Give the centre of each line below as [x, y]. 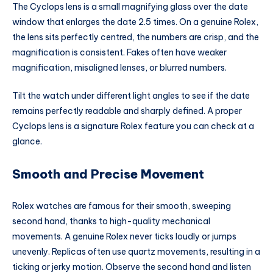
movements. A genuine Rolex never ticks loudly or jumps [124, 236]
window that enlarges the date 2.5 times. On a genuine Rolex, [135, 22]
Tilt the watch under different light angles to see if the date [131, 96]
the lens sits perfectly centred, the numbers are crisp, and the [136, 37]
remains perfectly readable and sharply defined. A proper [127, 111]
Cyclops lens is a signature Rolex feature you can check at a [133, 126]
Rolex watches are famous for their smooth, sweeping [122, 206]
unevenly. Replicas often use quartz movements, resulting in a [136, 252]
